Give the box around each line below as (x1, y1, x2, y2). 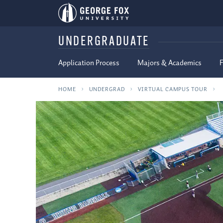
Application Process (58, 57, 119, 69)
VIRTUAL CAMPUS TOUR (137, 84, 208, 94)
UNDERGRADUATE (58, 35, 150, 49)
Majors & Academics (137, 57, 202, 69)
